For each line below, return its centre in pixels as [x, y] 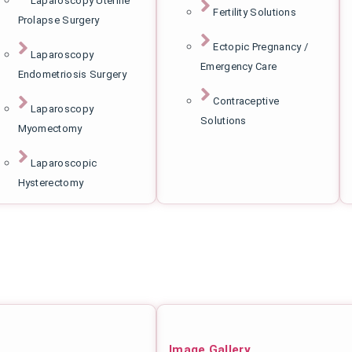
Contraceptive [246, 101]
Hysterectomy [51, 182]
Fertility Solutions [255, 12]
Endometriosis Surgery [72, 74]
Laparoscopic [64, 163]
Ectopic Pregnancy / [261, 46]
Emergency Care [239, 66]
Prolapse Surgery [59, 20]
